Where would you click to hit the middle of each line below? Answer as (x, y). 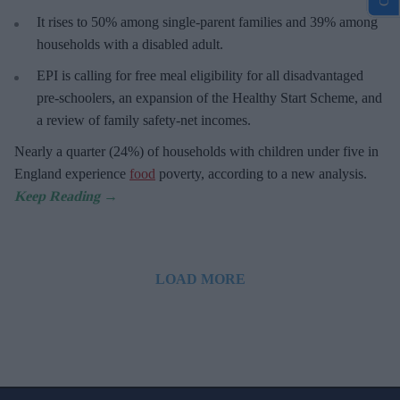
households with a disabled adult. (130, 45)
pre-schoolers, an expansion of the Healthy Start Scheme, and (209, 98)
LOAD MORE (200, 279)
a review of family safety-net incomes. (144, 121)
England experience (72, 174)
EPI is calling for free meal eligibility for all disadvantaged (200, 76)
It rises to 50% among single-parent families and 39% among (207, 22)
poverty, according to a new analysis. (261, 174)
